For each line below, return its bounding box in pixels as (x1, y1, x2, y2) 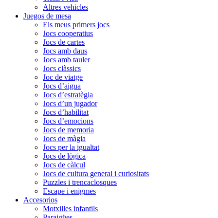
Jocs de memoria (43, 126, 94, 134)
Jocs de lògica (43, 152, 86, 160)
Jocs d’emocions (43, 117, 93, 125)
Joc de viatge (43, 73, 83, 81)
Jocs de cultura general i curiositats (43, 169, 149, 178)
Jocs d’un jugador (43, 99, 97, 108)
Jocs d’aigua (43, 82, 81, 90)
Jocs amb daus (43, 47, 87, 55)
